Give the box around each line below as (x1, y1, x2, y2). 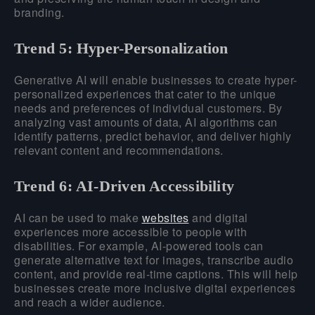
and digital (188, 209, 248, 226)
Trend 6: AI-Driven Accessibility (14, 176, 235, 195)
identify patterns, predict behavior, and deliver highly (14, 127, 292, 144)
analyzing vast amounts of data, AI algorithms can (14, 113, 278, 130)
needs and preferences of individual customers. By (14, 99, 283, 116)
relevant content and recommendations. (14, 141, 224, 158)
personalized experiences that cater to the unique (14, 85, 276, 102)
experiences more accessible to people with (14, 223, 247, 240)
